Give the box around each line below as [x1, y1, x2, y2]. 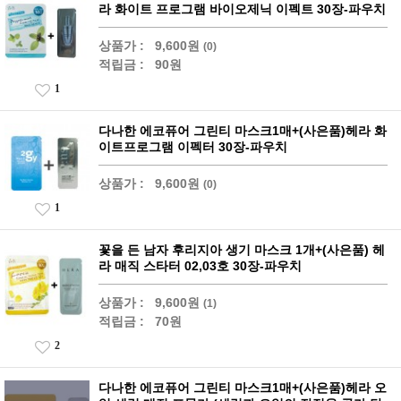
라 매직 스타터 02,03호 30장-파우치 [98, 259, 302, 273]
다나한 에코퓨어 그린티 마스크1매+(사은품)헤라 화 [98, 124, 387, 138]
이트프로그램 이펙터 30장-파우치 [98, 140, 287, 154]
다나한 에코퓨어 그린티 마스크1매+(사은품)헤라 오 [98, 380, 387, 395]
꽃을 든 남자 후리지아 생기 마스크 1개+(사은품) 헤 [98, 243, 385, 257]
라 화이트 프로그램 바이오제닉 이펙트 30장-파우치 [98, 2, 386, 16]
